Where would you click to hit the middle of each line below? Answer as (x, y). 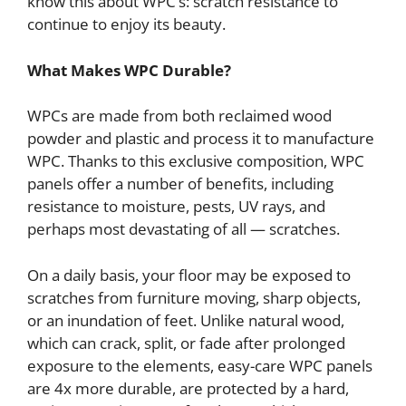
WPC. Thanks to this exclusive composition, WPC (196, 161)
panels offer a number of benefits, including (180, 184)
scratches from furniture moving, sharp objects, (194, 297)
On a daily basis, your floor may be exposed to (189, 275)
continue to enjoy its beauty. (126, 24)
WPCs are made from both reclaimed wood (179, 116)
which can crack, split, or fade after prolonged (186, 343)
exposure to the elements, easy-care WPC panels (200, 365)
